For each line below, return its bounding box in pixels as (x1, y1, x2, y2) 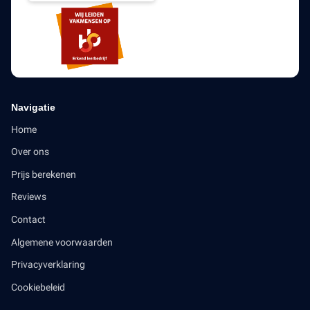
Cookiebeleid (11, 281, 65, 293)
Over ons (11, 146, 49, 158)
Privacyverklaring (11, 259, 85, 271)
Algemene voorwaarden (11, 236, 113, 248)
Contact (11, 214, 46, 226)
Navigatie (11, 101, 55, 113)
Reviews (11, 191, 46, 203)
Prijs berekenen (11, 168, 76, 180)
